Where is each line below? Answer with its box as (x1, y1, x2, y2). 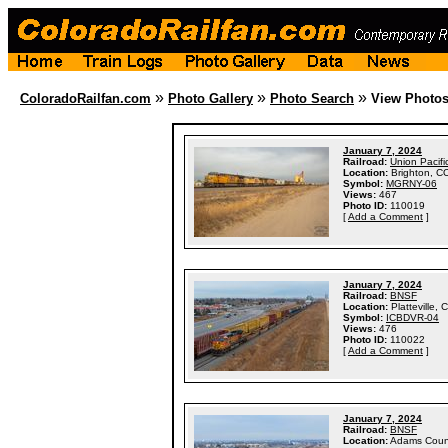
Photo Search (270, 91, 354, 106)
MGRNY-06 (386, 178, 437, 189)
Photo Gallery (168, 91, 253, 106)
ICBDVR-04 (386, 312, 439, 323)
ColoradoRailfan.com (20, 91, 151, 106)
